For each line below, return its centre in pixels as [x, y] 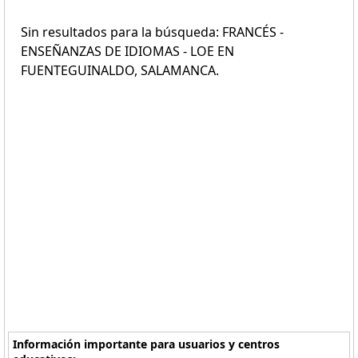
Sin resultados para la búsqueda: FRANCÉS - [152, 32]
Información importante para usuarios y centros [147, 344]
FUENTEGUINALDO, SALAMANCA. [120, 70]
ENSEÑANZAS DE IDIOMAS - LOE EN [127, 51]
